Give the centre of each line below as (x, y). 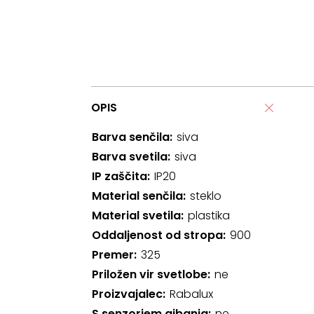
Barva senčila (131, 137)
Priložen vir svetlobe (150, 274)
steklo (206, 196)
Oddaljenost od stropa (157, 235)
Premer (113, 255)
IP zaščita (120, 176)
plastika (209, 216)
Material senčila (137, 196)
